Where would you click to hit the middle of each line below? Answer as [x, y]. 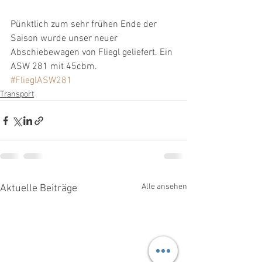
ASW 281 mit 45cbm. [54, 67]
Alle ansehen [164, 187]
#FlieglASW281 [41, 81]
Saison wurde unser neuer [65, 39]
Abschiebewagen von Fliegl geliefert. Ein [93, 53]
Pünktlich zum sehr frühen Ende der [85, 25]
